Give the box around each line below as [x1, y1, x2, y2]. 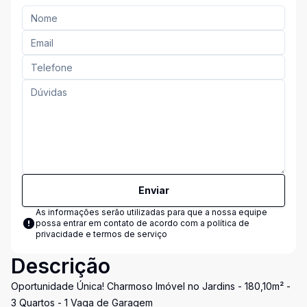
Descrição [11, 254, 110, 278]
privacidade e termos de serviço [36, 229, 167, 239]
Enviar [138, 184, 169, 196]
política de [207, 218, 249, 228]
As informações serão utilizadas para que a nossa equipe [36, 207, 267, 217]
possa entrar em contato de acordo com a [36, 218, 207, 228]
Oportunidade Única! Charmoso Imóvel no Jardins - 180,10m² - [11, 280, 291, 292]
